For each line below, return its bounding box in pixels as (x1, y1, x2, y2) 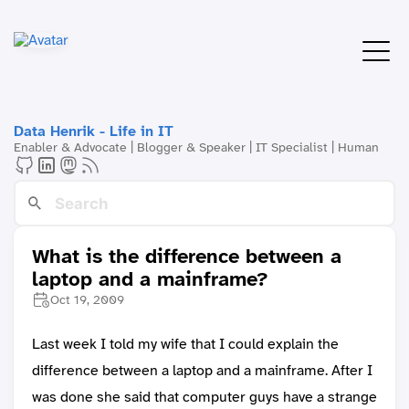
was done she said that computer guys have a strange (32, 387, 377, 407)
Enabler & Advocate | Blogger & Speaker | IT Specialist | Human (14, 139, 379, 155)
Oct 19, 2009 (50, 291, 124, 309)
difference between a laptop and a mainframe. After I (32, 361, 372, 381)
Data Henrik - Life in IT (14, 121, 173, 141)
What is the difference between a (32, 243, 341, 270)
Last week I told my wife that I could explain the (32, 334, 339, 354)
